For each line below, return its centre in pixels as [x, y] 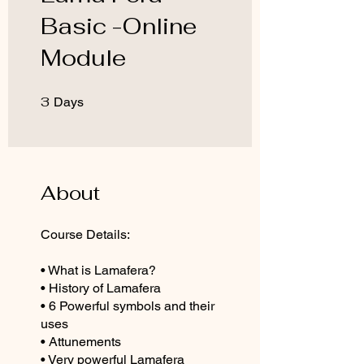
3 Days [97, 97]
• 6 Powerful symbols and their [128, 305]
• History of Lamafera [101, 288]
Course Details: [85, 234]
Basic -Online [119, 26]
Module [83, 57]
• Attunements [81, 341]
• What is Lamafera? [98, 270]
